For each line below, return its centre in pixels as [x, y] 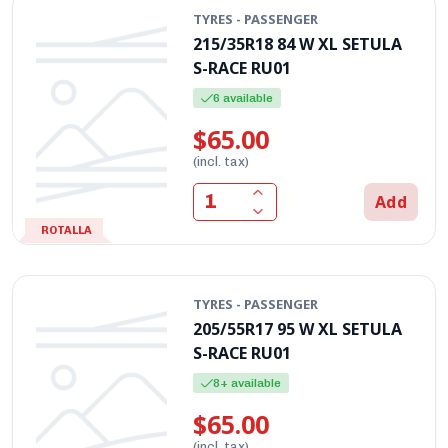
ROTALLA [66, 230]
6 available [243, 97]
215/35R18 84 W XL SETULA [298, 43]
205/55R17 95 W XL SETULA [298, 328]
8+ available [247, 382]
